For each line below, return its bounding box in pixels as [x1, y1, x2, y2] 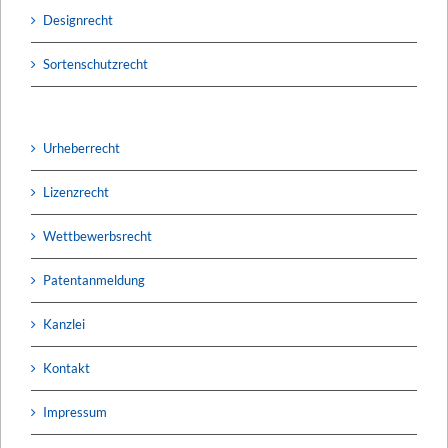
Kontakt [43, 359, 90, 376]
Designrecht [43, 11, 113, 28]
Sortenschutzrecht [43, 55, 148, 72]
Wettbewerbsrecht [43, 227, 152, 244]
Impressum [43, 403, 107, 420]
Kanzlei [43, 315, 85, 332]
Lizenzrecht [43, 183, 109, 200]
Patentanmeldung [43, 271, 145, 288]
